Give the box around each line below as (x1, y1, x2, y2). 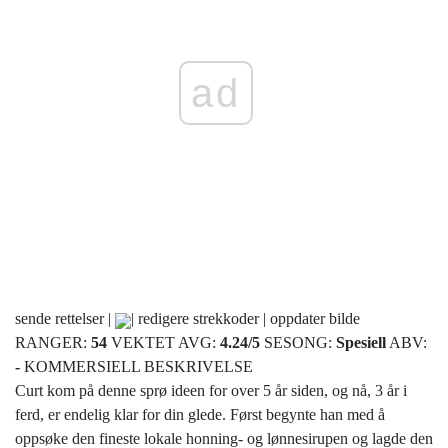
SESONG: (264, 334, 336, 352)
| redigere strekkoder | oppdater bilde (131, 310, 360, 328)
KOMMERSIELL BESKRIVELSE (20, 358, 253, 376)
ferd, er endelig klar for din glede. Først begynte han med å (15, 406, 385, 424)
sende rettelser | (15, 310, 115, 328)
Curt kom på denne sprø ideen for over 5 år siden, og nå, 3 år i (15, 382, 407, 400)
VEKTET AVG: (111, 334, 220, 352)
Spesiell (336, 334, 386, 352)
